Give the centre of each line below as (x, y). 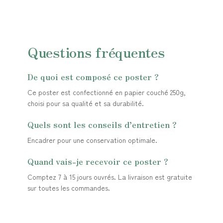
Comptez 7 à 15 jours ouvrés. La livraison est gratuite (110, 176)
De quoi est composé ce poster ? (93, 76)
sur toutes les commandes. (69, 187)
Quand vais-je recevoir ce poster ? (98, 161)
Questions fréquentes (96, 52)
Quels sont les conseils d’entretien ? (102, 124)
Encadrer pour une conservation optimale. (92, 140)
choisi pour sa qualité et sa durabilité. (86, 103)
